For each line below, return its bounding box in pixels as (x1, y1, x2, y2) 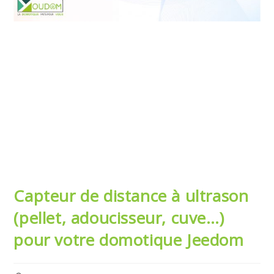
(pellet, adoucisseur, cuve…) (13, 207, 224, 229)
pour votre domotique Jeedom (13, 229, 244, 251)
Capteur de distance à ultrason (13, 185, 249, 207)
